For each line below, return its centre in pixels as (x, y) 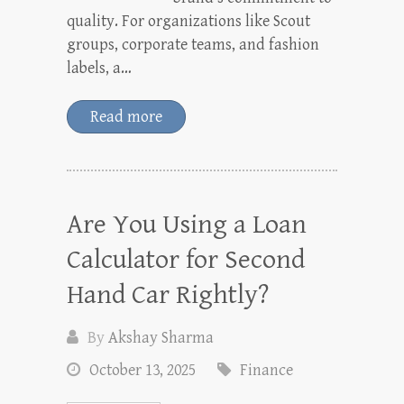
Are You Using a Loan (187, 225)
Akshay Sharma (161, 338)
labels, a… (99, 68)
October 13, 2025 (142, 370)
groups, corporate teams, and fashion (193, 45)
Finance (266, 370)
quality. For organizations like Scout (188, 21)
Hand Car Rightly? (168, 295)
